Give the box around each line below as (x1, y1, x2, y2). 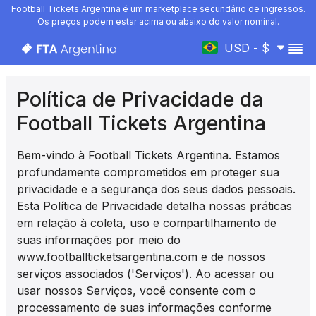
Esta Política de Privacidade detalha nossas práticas (17, 199, 292, 213)
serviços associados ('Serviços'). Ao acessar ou (17, 267, 274, 281)
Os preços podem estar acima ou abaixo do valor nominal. (37, 16, 279, 27)
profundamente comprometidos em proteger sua (17, 165, 279, 179)
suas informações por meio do (17, 233, 181, 247)
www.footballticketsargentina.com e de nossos (17, 250, 265, 264)
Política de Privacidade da (17, 87, 263, 111)
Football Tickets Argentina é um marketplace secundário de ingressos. (11, 4, 305, 14)
